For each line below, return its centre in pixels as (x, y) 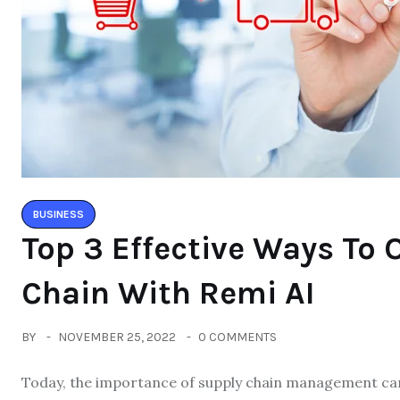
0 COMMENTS (237, 337)
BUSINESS (58, 214)
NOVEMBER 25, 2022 (117, 337)
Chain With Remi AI (168, 293)
